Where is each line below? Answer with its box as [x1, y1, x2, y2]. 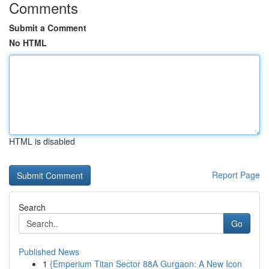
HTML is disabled [9, 135, 75, 147]
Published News [19, 246, 79, 258]
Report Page [212, 169, 260, 181]
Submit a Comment [9, 22, 86, 34]
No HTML [9, 37, 47, 49]
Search [19, 201, 46, 213]
